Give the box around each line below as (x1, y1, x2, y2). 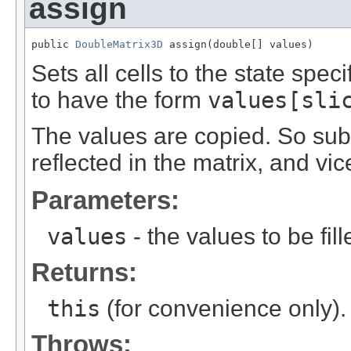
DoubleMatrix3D (75, 38, 163, 51)
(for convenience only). (100, 295, 346, 322)
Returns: (31, 258, 137, 288)
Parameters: (31, 186, 179, 215)
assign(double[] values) (163, 38, 313, 51)
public (31, 38, 75, 51)
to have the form (31, 87, 208, 114)
